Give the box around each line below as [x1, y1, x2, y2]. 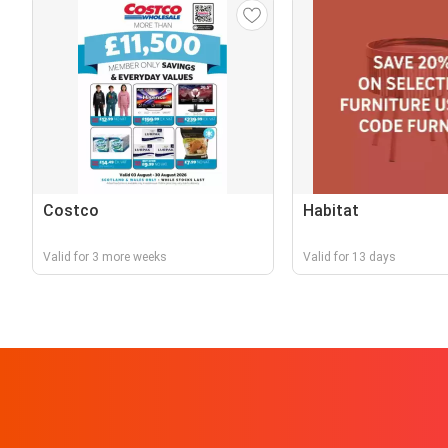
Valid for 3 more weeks [43, 250, 167, 264]
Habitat [302, 201, 359, 220]
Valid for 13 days [302, 250, 396, 264]
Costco [43, 201, 99, 220]
